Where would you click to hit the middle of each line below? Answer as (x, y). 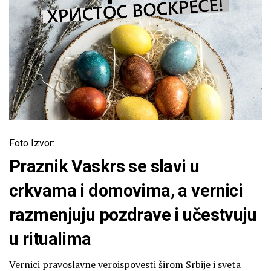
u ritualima (50, 239)
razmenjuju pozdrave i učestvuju (133, 215)
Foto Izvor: (32, 143)
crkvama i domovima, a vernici (126, 191)
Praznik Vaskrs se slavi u (104, 167)
